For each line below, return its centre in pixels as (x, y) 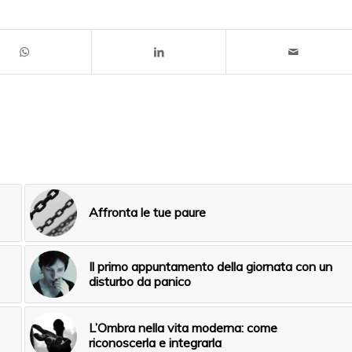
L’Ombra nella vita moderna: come (183, 327)
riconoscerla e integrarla (156, 342)
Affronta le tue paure (148, 212)
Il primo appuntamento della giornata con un (211, 266)
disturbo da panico (140, 281)
